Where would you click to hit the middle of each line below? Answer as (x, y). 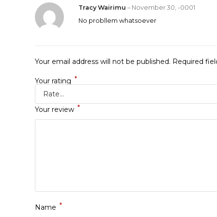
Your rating (54, 81)
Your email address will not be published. (103, 62)
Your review (55, 109)
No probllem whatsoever (117, 21)
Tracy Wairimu (103, 8)
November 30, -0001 (163, 8)
